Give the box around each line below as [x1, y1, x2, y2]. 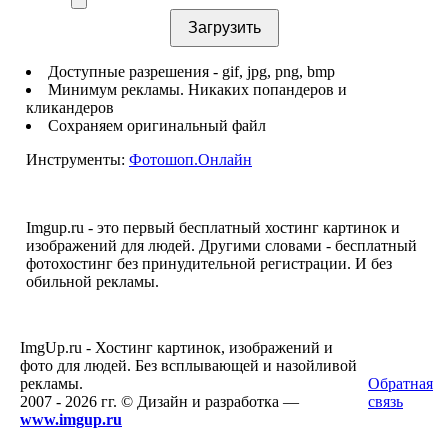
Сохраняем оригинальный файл [48, 116, 266, 134]
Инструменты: [26, 150, 129, 168]
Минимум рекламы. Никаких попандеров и [48, 80, 347, 98]
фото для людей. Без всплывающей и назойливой [20, 357, 357, 374]
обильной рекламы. [26, 272, 159, 290]
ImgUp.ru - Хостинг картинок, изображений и [20, 339, 333, 356]
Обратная [368, 375, 433, 392]
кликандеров [26, 98, 114, 116]
